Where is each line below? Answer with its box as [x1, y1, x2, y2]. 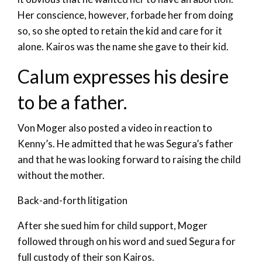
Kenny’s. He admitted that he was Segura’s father [18, 137, 233, 150]
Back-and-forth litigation [18, 194, 127, 207]
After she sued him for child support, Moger [18, 219, 208, 232]
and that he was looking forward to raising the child [18, 153, 241, 166]
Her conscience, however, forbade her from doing [18, 9, 233, 22]
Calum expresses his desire [18, 65, 229, 88]
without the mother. [18, 169, 105, 182]
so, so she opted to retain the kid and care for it [18, 25, 222, 37]
